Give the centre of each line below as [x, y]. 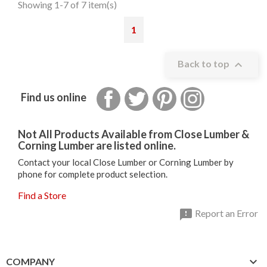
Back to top [204, 64]
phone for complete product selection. [93, 174]
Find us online [54, 97]
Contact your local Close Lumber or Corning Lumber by [126, 162]
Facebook [141, 93]
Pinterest [195, 93]
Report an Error [226, 213]
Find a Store [42, 195]
